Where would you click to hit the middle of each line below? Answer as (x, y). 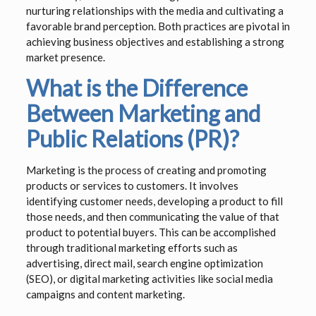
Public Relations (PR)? (132, 139)
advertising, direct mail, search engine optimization (144, 263)
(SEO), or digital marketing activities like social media (149, 279)
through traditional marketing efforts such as (132, 248)
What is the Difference (136, 88)
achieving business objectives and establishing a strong (155, 42)
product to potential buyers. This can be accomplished (151, 232)
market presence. (65, 57)
